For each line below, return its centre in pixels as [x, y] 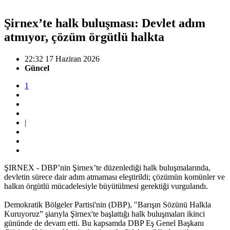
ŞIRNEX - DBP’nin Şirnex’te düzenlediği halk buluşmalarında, [107, 167]
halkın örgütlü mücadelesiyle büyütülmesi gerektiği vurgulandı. [106, 186]
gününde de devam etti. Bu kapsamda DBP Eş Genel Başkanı [104, 223]
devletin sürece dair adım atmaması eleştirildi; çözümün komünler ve [114, 177]
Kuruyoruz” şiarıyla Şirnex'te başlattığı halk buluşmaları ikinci [104, 214]
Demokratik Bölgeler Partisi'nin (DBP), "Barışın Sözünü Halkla [108, 204]
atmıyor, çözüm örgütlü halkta [84, 37]
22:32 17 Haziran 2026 [62, 59]
